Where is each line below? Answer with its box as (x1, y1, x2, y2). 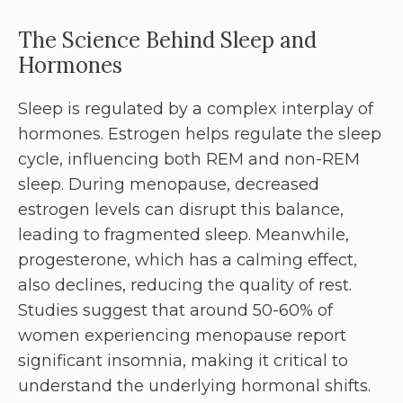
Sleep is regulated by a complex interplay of (18, 99, 373, 120)
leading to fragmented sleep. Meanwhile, (18, 225, 349, 246)
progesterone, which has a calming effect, (18, 250, 357, 271)
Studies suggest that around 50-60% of (18, 300, 333, 321)
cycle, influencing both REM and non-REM (18, 149, 360, 170)
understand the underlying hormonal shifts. (18, 376, 371, 397)
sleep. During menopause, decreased (18, 175, 319, 195)
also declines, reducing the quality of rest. (18, 275, 352, 296)
